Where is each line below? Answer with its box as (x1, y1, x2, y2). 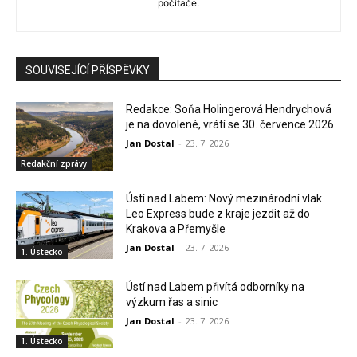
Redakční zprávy (21, 157, 87, 169)
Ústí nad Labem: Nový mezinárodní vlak (126, 191, 323, 205)
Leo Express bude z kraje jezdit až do (126, 206, 311, 220)
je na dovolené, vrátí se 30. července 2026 (126, 118, 335, 131)
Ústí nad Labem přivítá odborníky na (126, 280, 305, 294)
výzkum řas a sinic (126, 296, 218, 309)
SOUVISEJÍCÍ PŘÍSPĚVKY (25, 64, 150, 77)
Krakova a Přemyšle (126, 222, 226, 235)
